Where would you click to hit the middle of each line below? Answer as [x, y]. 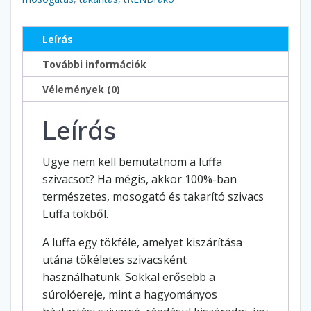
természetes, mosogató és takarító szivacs [153, 197]
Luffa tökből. [75, 214]
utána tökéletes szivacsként [115, 260]
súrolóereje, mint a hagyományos [130, 295]
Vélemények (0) [81, 89]
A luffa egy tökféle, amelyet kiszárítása [142, 243]
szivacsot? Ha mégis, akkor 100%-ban [140, 179]
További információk [94, 64]
